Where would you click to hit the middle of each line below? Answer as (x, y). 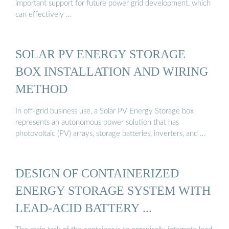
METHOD (41, 89)
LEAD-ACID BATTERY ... (84, 208)
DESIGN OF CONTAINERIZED (97, 173)
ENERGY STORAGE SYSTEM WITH (113, 190)
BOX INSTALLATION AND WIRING (112, 72)
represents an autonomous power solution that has (97, 122)
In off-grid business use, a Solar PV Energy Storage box (105, 111)
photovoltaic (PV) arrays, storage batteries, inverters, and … (110, 133)
